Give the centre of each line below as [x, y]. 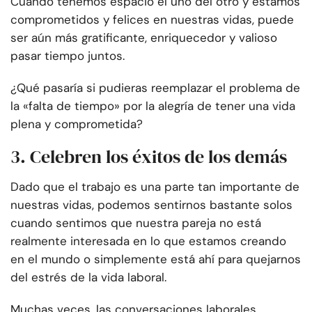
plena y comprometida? [77, 124]
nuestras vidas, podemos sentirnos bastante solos [151, 205]
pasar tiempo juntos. [68, 56]
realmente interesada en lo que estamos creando [148, 241]
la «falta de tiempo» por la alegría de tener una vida [153, 106]
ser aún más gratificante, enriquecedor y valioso [144, 38]
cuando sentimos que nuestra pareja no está [136, 223]
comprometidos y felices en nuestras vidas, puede [152, 20]
